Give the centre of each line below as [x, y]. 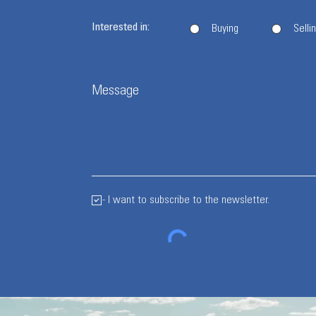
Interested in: [120, 28]
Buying [225, 29]
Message [115, 92]
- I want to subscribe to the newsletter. [186, 200]
